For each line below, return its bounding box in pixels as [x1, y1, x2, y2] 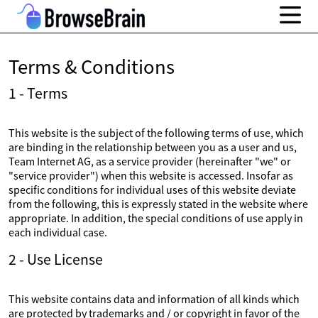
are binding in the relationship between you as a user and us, [9, 140, 297, 154]
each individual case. [9, 225, 107, 239]
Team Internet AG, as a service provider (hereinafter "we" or [9, 154, 291, 168]
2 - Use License [9, 250, 103, 269]
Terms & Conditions [9, 54, 175, 79]
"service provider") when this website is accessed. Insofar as [9, 168, 293, 182]
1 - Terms [9, 84, 67, 103]
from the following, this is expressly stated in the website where [9, 197, 308, 211]
